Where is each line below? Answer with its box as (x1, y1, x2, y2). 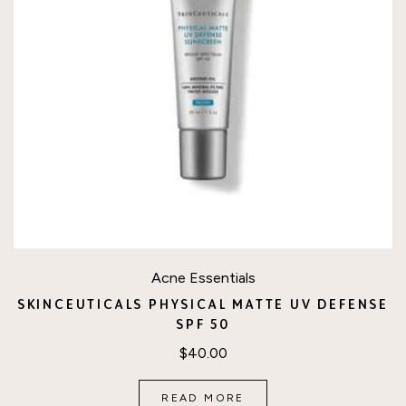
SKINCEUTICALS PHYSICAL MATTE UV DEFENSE (16, 296, 390, 313)
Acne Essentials (150, 269, 256, 287)
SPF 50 (176, 316, 230, 333)
